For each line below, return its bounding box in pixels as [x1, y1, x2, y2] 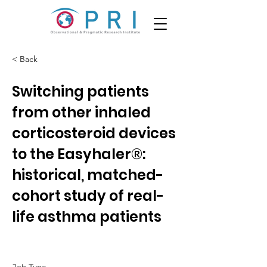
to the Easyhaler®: [12, 144, 145, 164]
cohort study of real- [12, 186, 164, 206]
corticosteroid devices [12, 123, 176, 143]
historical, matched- [12, 165, 163, 185]
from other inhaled [12, 103, 151, 122]
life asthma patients [12, 207, 162, 226]
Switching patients [12, 82, 149, 101]
